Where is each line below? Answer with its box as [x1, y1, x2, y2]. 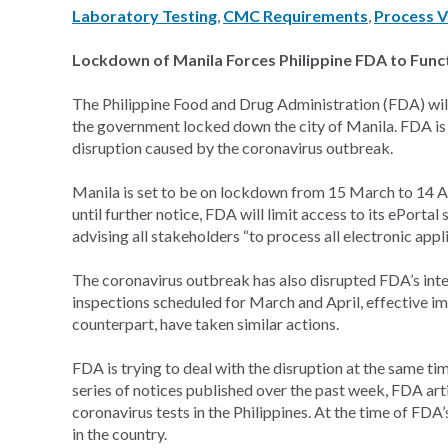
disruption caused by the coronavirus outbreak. [72, 138, 393, 157]
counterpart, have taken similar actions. [72, 314, 339, 333]
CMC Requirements [223, 6, 368, 25]
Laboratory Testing [72, 6, 217, 25]
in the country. [72, 424, 167, 443]
